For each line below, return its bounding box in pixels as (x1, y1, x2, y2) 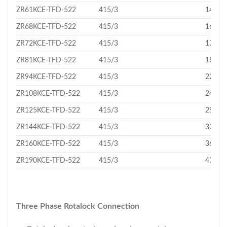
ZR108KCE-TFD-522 (16, 90, 80, 98)
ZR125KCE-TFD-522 (16, 106, 80, 115)
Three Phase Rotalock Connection (16, 202, 139, 210)
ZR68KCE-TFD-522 (16, 23, 76, 31)
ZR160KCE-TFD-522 (16, 140, 80, 148)
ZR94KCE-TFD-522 (16, 73, 76, 81)
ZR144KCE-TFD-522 (16, 123, 80, 131)
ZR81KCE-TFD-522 (16, 56, 76, 64)
